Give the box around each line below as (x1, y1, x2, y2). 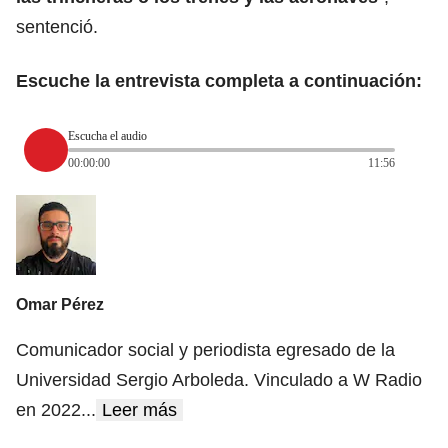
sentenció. (16, 16, 98, 37)
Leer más (102, 400, 177, 421)
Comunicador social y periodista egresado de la (16, 340, 395, 361)
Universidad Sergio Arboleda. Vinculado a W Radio (16, 370, 422, 391)
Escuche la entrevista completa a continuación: (16, 70, 422, 91)
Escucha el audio (68, 129, 147, 144)
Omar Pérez (16, 296, 104, 314)
